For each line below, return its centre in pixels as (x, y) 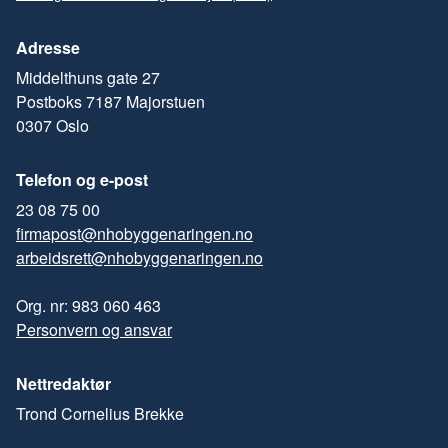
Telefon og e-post (82, 180)
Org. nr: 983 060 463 (88, 306)
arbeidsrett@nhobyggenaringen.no (139, 258)
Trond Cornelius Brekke (100, 414)
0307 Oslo (52, 126)
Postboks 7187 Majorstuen (110, 102)
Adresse (48, 48)
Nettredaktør (63, 384)
